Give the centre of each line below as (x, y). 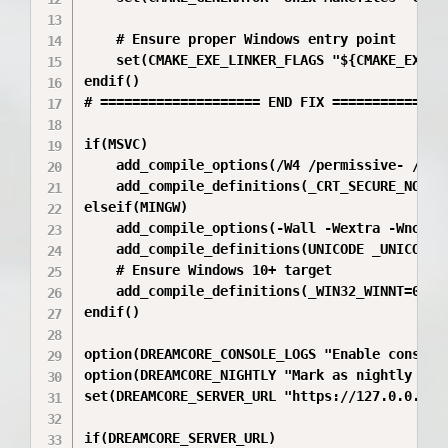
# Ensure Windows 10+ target (208, 270)
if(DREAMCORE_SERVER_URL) (180, 438)
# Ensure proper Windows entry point (240, 39)
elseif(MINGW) (136, 207)
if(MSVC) (116, 144)
